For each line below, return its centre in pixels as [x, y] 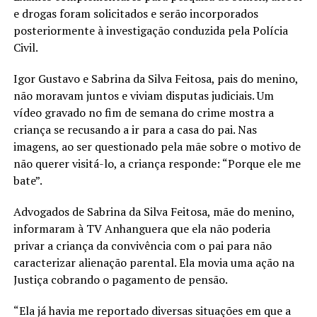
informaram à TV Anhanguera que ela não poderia [142, 228]
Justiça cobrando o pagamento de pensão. [120, 279]
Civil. [25, 47]
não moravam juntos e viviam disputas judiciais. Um [143, 95]
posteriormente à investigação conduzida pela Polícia [150, 30]
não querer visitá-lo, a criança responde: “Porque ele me [157, 163]
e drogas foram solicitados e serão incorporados [136, 13]
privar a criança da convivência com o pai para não [142, 245]
